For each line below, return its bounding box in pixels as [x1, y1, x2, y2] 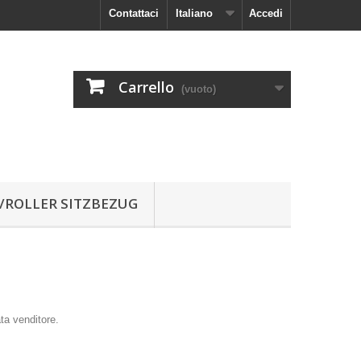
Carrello [118, 77, 174, 97]
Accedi [249, 7, 283, 19]
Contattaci [109, 7, 159, 19]
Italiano [176, 7, 213, 19]
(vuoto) [181, 83, 216, 95]
